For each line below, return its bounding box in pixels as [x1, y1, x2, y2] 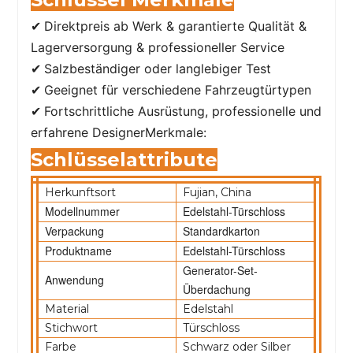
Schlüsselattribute [31, 147, 218, 171]
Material [45, 301, 90, 316]
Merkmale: [145, 124, 207, 140]
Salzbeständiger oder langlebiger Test [44, 60, 272, 76]
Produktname [45, 242, 113, 258]
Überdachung [183, 281, 251, 297]
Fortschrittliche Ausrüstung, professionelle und [44, 102, 322, 119]
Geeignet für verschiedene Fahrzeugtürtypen [44, 81, 312, 98]
